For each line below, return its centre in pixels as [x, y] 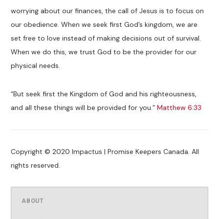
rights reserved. [36, 165]
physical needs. [36, 66]
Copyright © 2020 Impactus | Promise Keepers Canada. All [105, 151]
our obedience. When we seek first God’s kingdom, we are [104, 25]
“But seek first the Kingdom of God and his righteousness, [104, 94]
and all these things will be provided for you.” [84, 108]
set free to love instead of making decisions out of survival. [106, 38]
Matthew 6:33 [179, 108]
